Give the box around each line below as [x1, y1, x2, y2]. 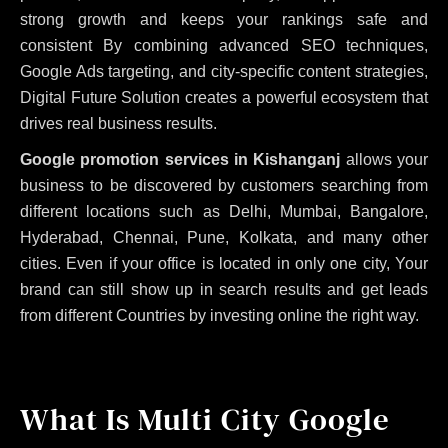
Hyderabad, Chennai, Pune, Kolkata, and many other [20, 228, 428, 246]
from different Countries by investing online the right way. [20, 306, 419, 324]
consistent [20, 36, 104, 54]
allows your [340, 150, 429, 168]
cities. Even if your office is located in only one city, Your [20, 254, 428, 272]
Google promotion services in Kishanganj [20, 150, 341, 168]
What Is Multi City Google [20, 397, 390, 440]
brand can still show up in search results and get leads [20, 280, 428, 298]
